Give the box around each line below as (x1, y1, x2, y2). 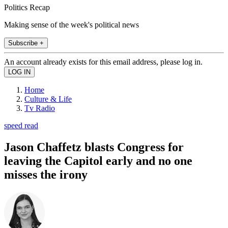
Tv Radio (24, 103, 55, 112)
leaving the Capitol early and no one (4, 154, 192, 167)
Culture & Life (24, 94, 72, 103)
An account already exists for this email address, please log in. (4, 57, 203, 66)
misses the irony (4, 167, 88, 181)
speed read (4, 121, 38, 130)
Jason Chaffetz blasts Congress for (4, 140, 184, 154)
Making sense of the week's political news (4, 20, 139, 29)
